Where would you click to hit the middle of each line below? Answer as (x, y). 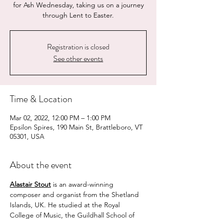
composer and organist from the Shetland (75, 195)
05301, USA (27, 136)
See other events (78, 58)
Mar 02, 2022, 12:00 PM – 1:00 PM (60, 118)
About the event (41, 165)
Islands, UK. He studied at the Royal (66, 205)
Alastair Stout (30, 184)
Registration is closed (78, 47)
